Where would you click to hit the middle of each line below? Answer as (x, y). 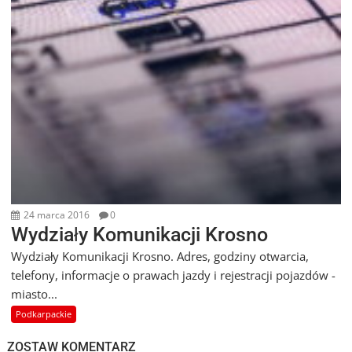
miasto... (35, 293)
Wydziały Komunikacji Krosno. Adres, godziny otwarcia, (160, 256)
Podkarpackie (44, 313)
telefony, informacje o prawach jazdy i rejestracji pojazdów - (174, 275)
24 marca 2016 (56, 214)
